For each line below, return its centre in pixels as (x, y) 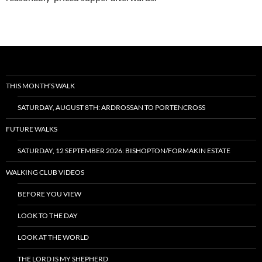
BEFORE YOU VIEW (49, 194)
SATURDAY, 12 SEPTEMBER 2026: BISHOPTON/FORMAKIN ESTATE (124, 151)
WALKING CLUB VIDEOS (45, 172)
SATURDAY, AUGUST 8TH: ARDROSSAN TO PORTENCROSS (111, 107)
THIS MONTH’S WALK (40, 86)
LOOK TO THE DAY (48, 216)
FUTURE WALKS (32, 129)
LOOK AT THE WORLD (53, 237)
